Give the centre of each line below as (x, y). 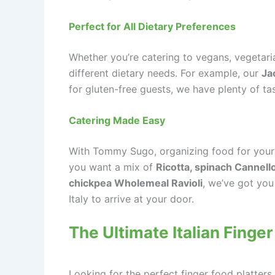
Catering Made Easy (117, 121)
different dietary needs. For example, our (165, 73)
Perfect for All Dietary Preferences (152, 26)
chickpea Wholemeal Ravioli (136, 183)
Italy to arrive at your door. (131, 199)
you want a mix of (112, 167)
